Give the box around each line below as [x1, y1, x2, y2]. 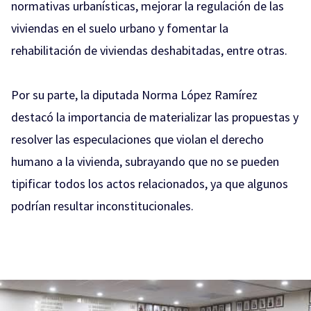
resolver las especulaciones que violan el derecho [11, 131, 264, 148]
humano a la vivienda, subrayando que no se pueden [11, 153, 279, 170]
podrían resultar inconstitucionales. [11, 198, 194, 215]
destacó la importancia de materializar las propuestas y [11, 109, 299, 126]
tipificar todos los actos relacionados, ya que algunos [11, 176, 288, 192]
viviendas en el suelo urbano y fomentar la [11, 20, 228, 37]
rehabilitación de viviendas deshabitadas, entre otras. [11, 42, 287, 59]
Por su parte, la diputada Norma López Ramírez [11, 87, 258, 103]
